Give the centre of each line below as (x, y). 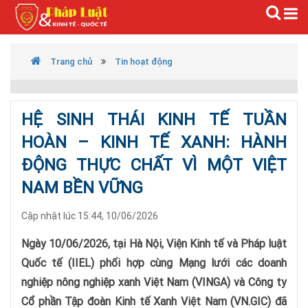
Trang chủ (70, 62)
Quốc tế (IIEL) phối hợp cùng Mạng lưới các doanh (154, 263)
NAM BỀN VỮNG (82, 187)
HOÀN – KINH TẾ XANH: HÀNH (154, 142)
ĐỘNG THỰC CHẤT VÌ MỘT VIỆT (154, 165)
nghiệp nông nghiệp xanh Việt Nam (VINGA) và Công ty (154, 282)
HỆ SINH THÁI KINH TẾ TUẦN (154, 119)
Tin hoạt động (144, 62)
